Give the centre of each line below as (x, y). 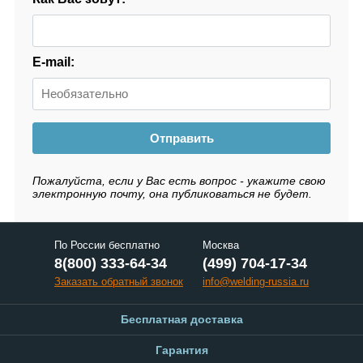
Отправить (181, 138)
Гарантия (181, 350)
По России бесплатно (107, 245)
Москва (221, 245)
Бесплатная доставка (181, 319)
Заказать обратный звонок (119, 281)
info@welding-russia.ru (256, 281)
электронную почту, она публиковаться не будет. (172, 193)
